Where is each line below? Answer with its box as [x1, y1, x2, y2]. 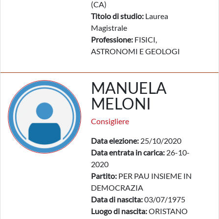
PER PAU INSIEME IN [117, 171, 192, 180]
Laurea [144, 11, 168, 21]
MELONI [91, 94, 151, 113]
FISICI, [133, 35, 157, 44]
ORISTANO [147, 206, 188, 216]
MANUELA [91, 78, 167, 97]
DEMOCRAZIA [91, 183, 143, 192]
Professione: [91, 35, 133, 44]
